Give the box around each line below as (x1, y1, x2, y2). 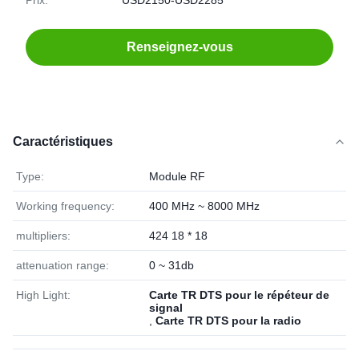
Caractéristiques (13, 135, 113, 148)
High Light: (16, 288, 71, 301)
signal (149, 301, 183, 314)
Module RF (149, 170, 205, 183)
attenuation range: (16, 259, 109, 272)
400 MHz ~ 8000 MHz (149, 200, 260, 212)
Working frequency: (16, 200, 115, 212)
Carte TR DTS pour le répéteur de (149, 288, 329, 301)
